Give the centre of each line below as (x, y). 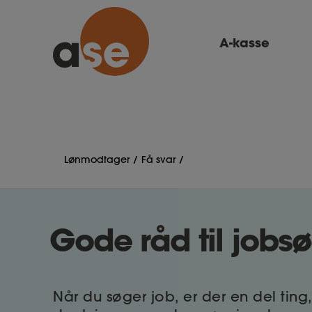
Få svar (158, 159)
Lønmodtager (97, 159)
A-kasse (244, 42)
